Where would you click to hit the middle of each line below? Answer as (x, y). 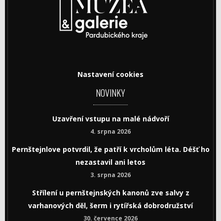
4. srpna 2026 (110, 131)
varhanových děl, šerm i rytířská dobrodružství (110, 205)
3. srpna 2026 (110, 175)
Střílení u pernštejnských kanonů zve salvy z (110, 193)
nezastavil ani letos (110, 162)
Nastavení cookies (110, 74)
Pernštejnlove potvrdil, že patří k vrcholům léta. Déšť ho (110, 149)
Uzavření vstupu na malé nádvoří (110, 119)
